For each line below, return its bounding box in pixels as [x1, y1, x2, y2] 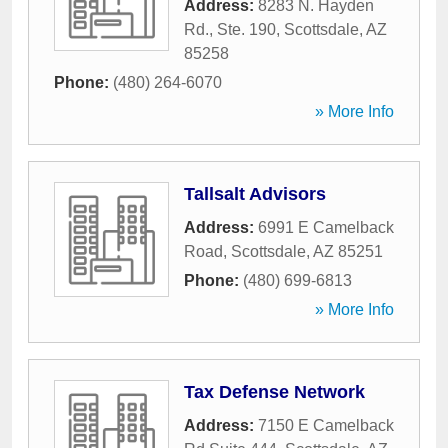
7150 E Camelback [258, 417, 394, 434]
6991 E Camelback [258, 219, 394, 236]
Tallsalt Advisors [184, 184, 326, 204]
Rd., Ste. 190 [184, 21, 276, 38]
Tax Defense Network [184, 382, 365, 402]
